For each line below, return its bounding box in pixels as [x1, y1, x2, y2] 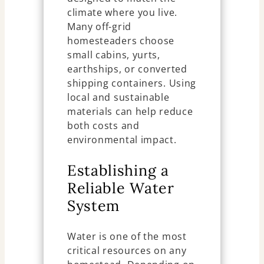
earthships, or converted [67, 62, 187, 75]
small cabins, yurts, [67, 48, 160, 61]
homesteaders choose [67, 34, 175, 47]
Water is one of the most [67, 229, 187, 243]
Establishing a [67, 160, 169, 180]
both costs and [67, 118, 140, 132]
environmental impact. [67, 133, 177, 146]
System [67, 196, 120, 215]
